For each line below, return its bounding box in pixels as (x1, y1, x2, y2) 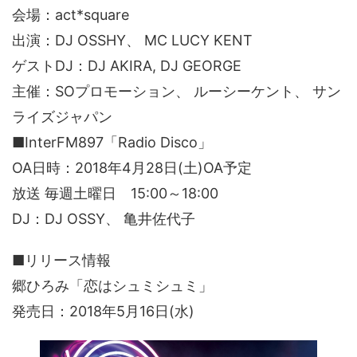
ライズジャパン (12, 108, 112, 125)
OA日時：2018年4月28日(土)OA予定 (12, 159, 252, 176)
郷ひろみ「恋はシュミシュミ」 (12, 277, 213, 294)
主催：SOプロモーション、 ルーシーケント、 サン (12, 82, 341, 100)
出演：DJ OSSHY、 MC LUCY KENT (12, 31, 253, 49)
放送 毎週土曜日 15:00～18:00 (12, 184, 218, 202)
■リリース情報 (12, 251, 111, 269)
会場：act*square (12, 6, 129, 23)
